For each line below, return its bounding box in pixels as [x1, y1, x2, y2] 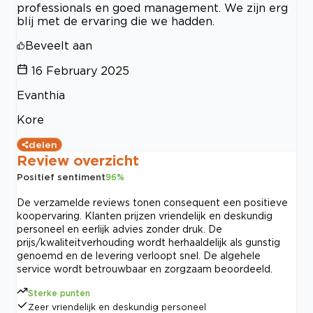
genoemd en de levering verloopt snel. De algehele [17, 249, 261, 261]
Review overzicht [17, 152, 139, 168]
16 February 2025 [31, 64, 129, 77]
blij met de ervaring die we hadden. [17, 14, 214, 27]
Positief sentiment [17, 171, 105, 182]
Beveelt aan [25, 38, 92, 52]
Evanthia [17, 88, 65, 101]
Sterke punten [28, 288, 90, 298]
